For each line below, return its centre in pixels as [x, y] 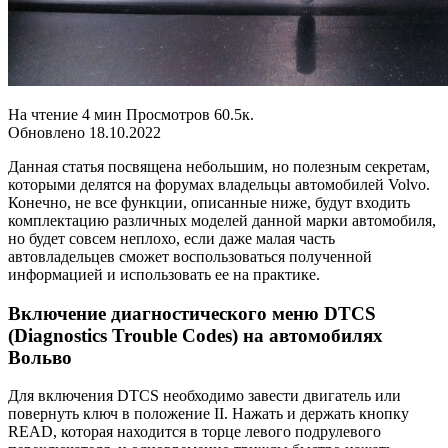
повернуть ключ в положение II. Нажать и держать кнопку [208, 414]
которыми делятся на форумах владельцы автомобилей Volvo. [219, 184]
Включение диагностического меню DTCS [192, 313]
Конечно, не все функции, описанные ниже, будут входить [209, 202]
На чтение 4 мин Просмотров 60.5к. [131, 114]
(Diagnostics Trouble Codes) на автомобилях [195, 335]
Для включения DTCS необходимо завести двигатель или [204, 396]
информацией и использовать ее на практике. [164, 274]
